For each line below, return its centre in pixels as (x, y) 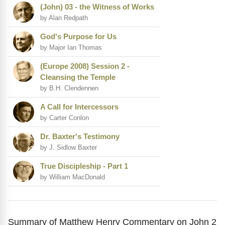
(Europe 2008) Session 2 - (85, 66)
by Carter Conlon (65, 118)
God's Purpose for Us (78, 37)
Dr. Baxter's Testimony (80, 137)
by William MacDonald (73, 177)
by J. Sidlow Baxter (69, 148)
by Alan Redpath (64, 18)
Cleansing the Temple (78, 77)
